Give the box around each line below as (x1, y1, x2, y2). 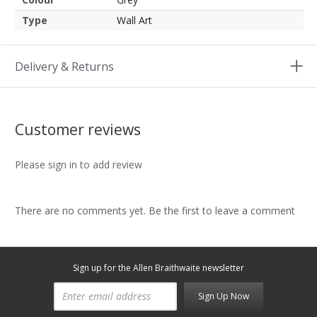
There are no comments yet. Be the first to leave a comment (15, 204, 295, 218)
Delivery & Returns (15, 59, 114, 75)
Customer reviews (15, 120, 141, 140)
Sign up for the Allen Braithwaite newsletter (73, 262, 244, 275)
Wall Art (117, 13, 152, 28)
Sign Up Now (198, 290, 249, 303)
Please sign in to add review (15, 158, 142, 172)
